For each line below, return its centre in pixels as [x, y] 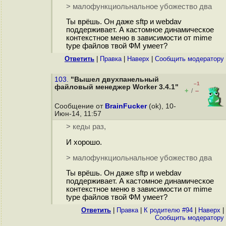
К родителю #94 [168, 210]
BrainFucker [126, 106]
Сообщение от [80, 106]
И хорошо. [84, 143]
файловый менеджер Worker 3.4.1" [117, 87]
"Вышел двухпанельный [115, 79]
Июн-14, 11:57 [79, 114]
